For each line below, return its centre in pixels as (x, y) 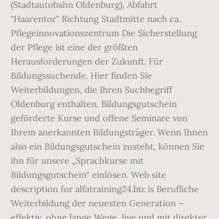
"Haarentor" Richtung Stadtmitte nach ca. (96, 19)
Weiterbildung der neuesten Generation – (98, 203)
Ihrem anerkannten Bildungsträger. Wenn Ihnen (109, 132)
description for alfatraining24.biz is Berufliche (105, 189)
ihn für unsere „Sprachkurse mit (77, 161)
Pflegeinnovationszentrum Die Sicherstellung (104, 33)
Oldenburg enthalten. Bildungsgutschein (94, 104)
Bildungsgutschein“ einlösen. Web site (89, 175)
